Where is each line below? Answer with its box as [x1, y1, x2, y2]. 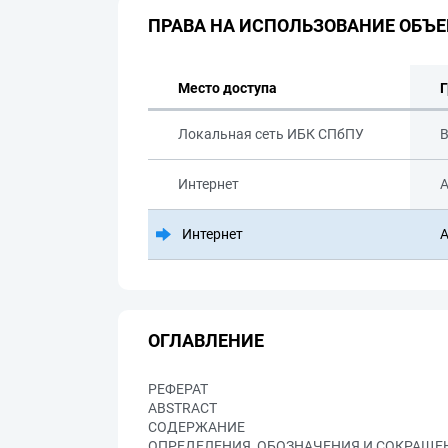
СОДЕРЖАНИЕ [148, 419, 245, 435]
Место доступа [178, 80, 277, 96]
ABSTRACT [148, 400, 217, 416]
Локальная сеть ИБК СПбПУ [178, 126, 364, 142]
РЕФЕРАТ [148, 381, 208, 397]
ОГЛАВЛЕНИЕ [148, 329, 264, 351]
